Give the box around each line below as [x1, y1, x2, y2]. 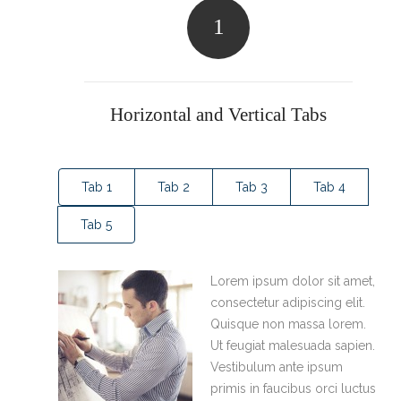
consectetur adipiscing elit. [210, 295, 365, 310]
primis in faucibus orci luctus [210, 381, 376, 396]
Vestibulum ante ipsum [210, 360, 343, 374]
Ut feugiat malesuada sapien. [210, 338, 375, 353]
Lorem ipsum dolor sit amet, [210, 274, 375, 288]
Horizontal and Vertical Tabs [110, 104, 327, 125]
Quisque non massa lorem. [210, 317, 366, 331]
